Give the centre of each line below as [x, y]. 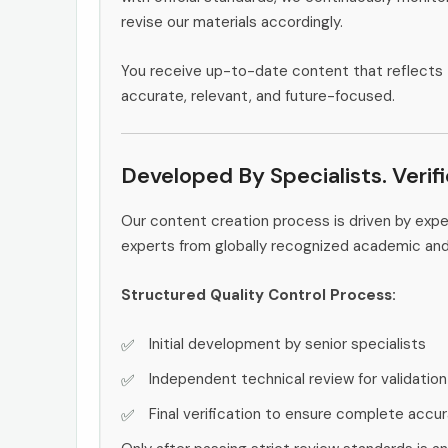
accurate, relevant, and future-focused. [258, 95]
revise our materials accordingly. [232, 21]
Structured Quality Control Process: [258, 294]
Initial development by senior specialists [287, 343]
